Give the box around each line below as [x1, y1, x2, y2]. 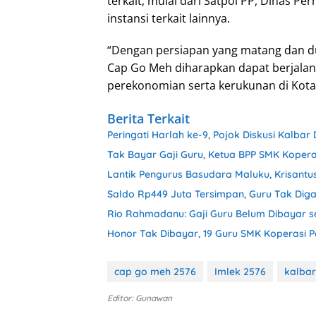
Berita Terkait [107, 110, 190, 128]
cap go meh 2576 [114, 265, 196, 279]
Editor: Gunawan [107, 293, 172, 304]
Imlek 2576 [214, 265, 266, 279]
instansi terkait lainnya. [107, 11, 230, 27]
